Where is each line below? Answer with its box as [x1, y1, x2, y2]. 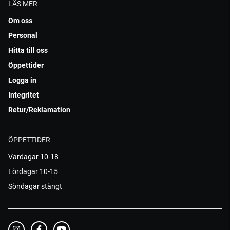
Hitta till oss [8, 46, 48, 54]
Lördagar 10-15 [8, 167, 58, 176]
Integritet [8, 91, 39, 99]
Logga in [8, 76, 36, 84]
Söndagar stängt [8, 182, 62, 190]
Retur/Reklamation [8, 106, 70, 114]
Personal [8, 31, 37, 40]
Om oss [8, 16, 32, 25]
